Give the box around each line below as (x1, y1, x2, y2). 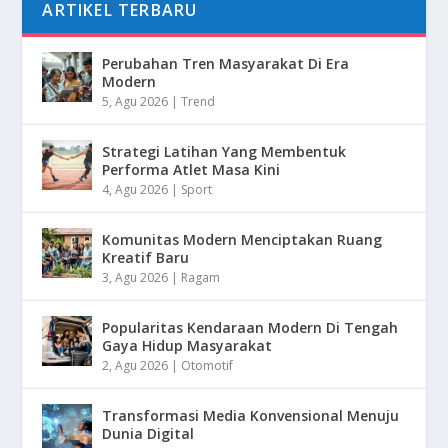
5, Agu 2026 (102, 92, 169, 110)
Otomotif (181, 356, 234, 374)
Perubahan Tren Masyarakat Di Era (102, 53, 350, 73)
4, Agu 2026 (102, 180, 169, 198)
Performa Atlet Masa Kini (102, 159, 281, 179)
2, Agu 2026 (102, 356, 169, 374)
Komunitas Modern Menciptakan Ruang (102, 229, 383, 249)
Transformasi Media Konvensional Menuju (102, 405, 400, 425)
